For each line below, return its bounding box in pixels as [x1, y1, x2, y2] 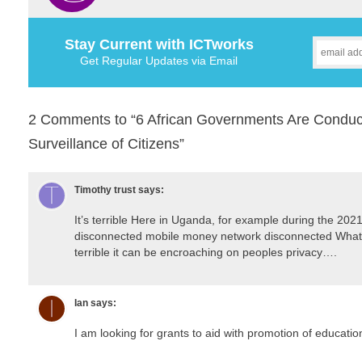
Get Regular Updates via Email [80, 53, 238, 67]
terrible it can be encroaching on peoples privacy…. [74, 245, 337, 259]
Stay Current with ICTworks [64, 36, 254, 53]
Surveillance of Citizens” [28, 135, 184, 152]
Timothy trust [74, 183, 136, 196]
